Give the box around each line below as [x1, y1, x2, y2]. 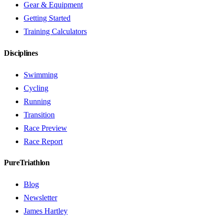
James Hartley [24, 207, 68, 216]
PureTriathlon [4, 158, 50, 167]
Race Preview [24, 123, 67, 132]
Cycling [24, 83, 48, 92]
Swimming [24, 70, 58, 79]
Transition [24, 110, 55, 119]
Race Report [24, 137, 63, 146]
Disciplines [4, 48, 38, 57]
